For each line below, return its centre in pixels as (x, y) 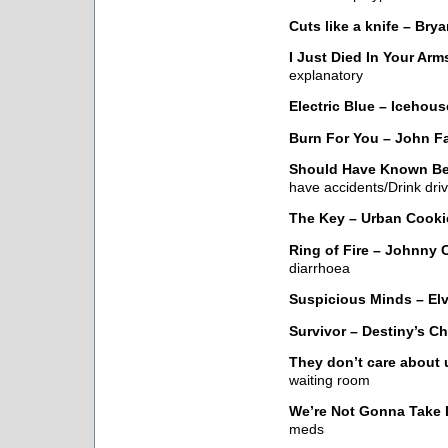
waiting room (329, 380)
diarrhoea (319, 268)
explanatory (326, 75)
